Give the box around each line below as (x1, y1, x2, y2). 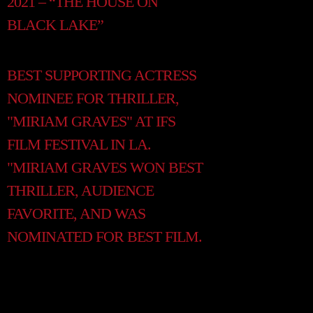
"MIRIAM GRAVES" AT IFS (7, 112, 175, 130)
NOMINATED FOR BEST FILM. (7, 228, 202, 245)
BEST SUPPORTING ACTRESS (7, 66, 196, 84)
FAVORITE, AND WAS (7, 205, 145, 222)
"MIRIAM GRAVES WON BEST (7, 159, 203, 176)
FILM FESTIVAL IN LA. (7, 136, 151, 153)
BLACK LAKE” (7, 16, 103, 34)
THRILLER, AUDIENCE (7, 182, 154, 199)
